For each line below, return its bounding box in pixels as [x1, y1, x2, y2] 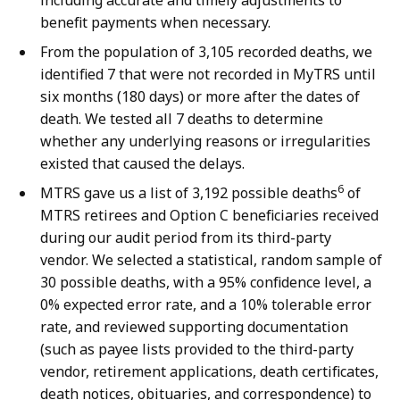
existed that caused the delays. [40, 154, 245, 174]
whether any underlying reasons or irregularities [40, 131, 371, 152]
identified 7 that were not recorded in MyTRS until [40, 64, 376, 85]
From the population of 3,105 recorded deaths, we [40, 42, 372, 62]
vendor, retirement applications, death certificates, [40, 362, 379, 382]
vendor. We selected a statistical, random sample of [40, 250, 382, 271]
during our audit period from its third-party [40, 228, 331, 248]
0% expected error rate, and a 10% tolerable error [40, 295, 371, 315]
